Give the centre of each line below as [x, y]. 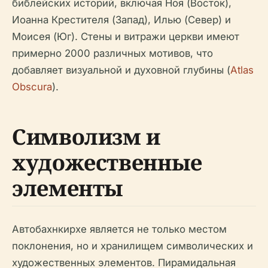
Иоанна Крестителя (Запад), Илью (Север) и [121, 20]
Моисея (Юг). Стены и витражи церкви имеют [126, 37]
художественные [107, 163]
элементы [68, 188]
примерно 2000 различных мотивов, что [112, 54]
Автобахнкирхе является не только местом [119, 229]
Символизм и [86, 137]
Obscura [32, 87]
